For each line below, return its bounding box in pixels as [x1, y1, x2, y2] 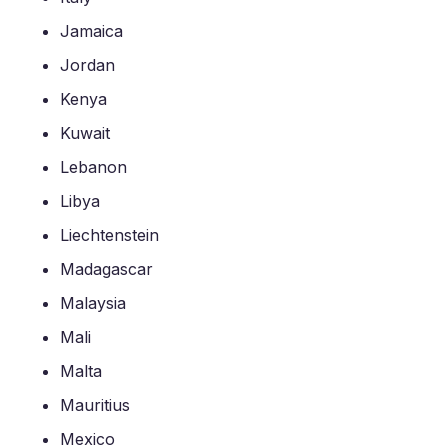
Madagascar [60, 259, 153, 279]
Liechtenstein [60, 225, 159, 245]
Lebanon [60, 157, 127, 177]
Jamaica [60, 21, 123, 41]
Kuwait [60, 123, 110, 143]
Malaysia [60, 293, 126, 313]
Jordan [60, 55, 115, 75]
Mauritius [60, 395, 130, 415]
